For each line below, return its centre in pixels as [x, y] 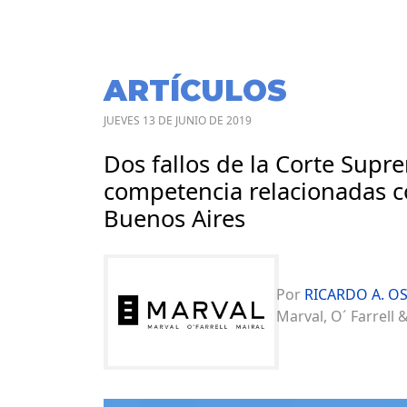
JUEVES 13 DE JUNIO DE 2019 [178, 121]
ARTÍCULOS [195, 91]
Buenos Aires [174, 219]
